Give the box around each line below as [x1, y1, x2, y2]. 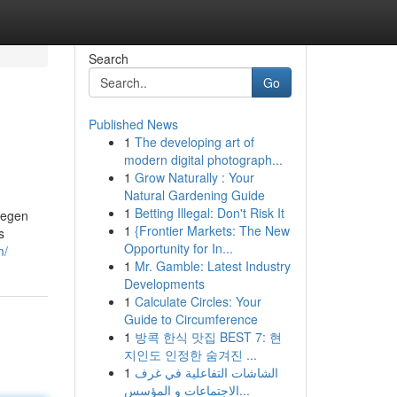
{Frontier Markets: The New [134, 222, 290, 239]
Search [88, 50, 128, 67]
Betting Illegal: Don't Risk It [134, 204, 284, 222]
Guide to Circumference [123, 310, 258, 328]
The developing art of [134, 133, 254, 151]
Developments [123, 275, 205, 292]
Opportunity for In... [123, 239, 233, 257]
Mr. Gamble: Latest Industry [134, 257, 291, 275]
